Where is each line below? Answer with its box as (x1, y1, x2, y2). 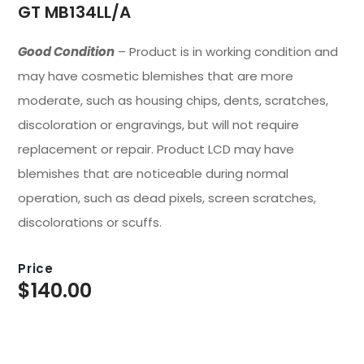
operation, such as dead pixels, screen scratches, (17, 189, 316, 207)
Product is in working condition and (125, 43, 338, 61)
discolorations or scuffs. (17, 214, 162, 232)
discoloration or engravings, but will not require (17, 116, 299, 134)
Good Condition (17, 43, 115, 61)
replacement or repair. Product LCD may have (17, 141, 294, 158)
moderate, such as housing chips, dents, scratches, (17, 92, 328, 110)
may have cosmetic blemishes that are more (17, 67, 293, 85)
